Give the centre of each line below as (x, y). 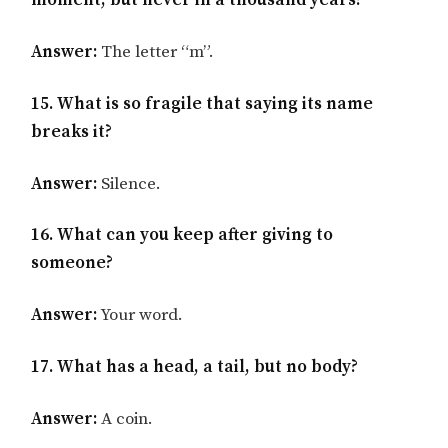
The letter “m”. (156, 51)
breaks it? (72, 131)
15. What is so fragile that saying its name (202, 103)
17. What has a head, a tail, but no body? (195, 366)
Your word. (140, 315)
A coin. (125, 418)
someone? (72, 263)
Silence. (129, 183)
